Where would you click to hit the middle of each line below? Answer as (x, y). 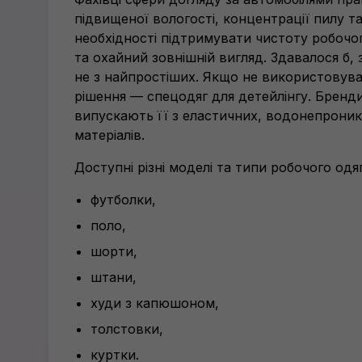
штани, (114, 277)
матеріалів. (109, 135)
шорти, (114, 251)
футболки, (123, 200)
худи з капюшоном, (155, 303)
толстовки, (127, 329)
